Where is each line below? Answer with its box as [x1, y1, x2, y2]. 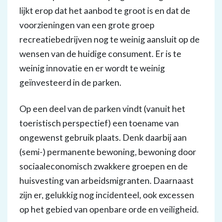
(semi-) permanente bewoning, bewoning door [19, 147, 196, 157]
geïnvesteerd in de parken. [19, 77, 121, 88]
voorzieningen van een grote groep [19, 20, 155, 30]
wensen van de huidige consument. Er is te [19, 49, 181, 59]
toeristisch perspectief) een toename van [19, 118, 179, 128]
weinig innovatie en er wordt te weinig [19, 63, 165, 73]
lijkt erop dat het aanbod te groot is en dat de [19, 5, 190, 16]
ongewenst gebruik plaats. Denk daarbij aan [19, 132, 187, 143]
